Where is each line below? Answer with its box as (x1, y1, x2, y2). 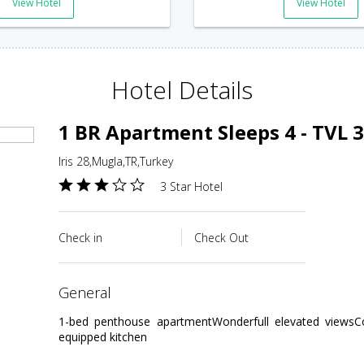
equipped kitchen (58, 328, 147, 344)
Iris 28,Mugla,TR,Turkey (58, 153, 173, 169)
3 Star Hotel (160, 178, 223, 194)
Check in (58, 229, 102, 245)
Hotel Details (111, 72, 253, 106)
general (69, 282, 111, 302)
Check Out (194, 229, 249, 245)
